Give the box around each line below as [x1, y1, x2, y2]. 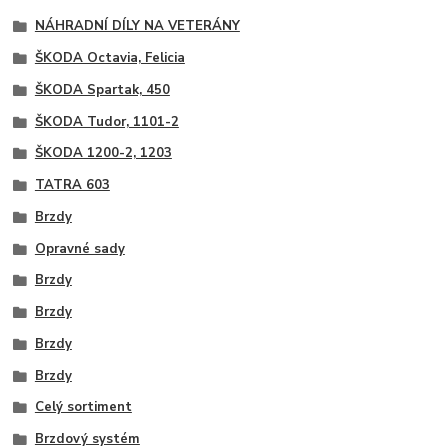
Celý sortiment [34, 398, 132, 417]
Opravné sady [34, 239, 125, 258]
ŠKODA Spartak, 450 [34, 80, 170, 99]
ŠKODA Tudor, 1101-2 [34, 112, 179, 131]
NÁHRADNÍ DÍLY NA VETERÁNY [34, 17, 240, 36]
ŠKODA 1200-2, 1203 [34, 144, 172, 163]
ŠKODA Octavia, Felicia [34, 49, 185, 68]
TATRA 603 [34, 176, 110, 195]
